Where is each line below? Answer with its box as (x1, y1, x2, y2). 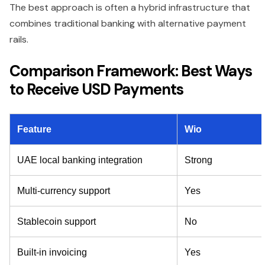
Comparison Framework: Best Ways (9, 61, 252, 82)
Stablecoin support (17, 216, 96, 227)
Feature (17, 124, 51, 135)
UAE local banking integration (17, 155, 143, 166)
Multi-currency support (17, 186, 110, 196)
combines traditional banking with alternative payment (9, 17, 246, 30)
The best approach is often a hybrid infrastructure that (9, 1, 250, 14)
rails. (9, 33, 28, 46)
